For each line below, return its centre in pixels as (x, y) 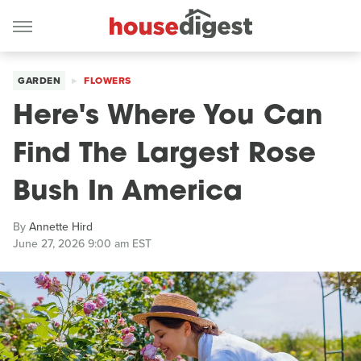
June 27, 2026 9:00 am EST (82, 244)
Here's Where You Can (168, 117)
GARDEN (39, 81)
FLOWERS (108, 81)
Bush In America (128, 193)
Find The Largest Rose (164, 155)
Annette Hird (61, 227)
